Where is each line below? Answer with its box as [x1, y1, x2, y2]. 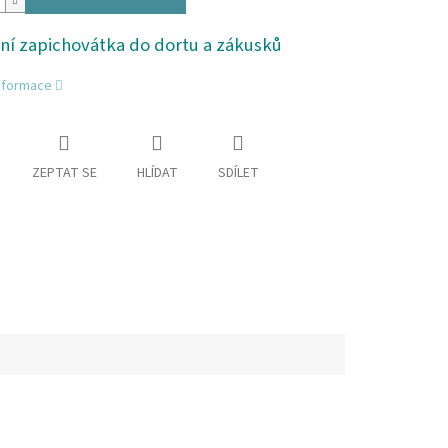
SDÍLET [217, 163, 259, 184]
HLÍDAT [136, 163, 178, 184]
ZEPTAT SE [31, 163, 97, 184]
